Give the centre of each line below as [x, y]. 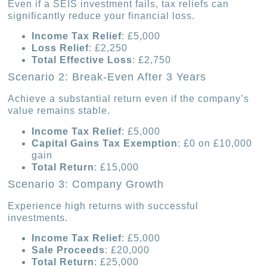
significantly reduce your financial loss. [102, 16]
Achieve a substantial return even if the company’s [129, 99]
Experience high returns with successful [103, 206]
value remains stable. [59, 111]
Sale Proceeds [69, 250]
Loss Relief [60, 48]
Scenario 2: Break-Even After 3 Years [107, 77]
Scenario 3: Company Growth [86, 184]
